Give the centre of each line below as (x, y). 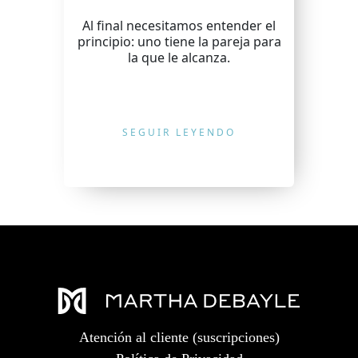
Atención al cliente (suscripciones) (179, 337)
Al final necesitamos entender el (179, 26)
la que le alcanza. (179, 58)
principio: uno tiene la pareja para (179, 42)
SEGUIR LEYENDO (179, 132)
